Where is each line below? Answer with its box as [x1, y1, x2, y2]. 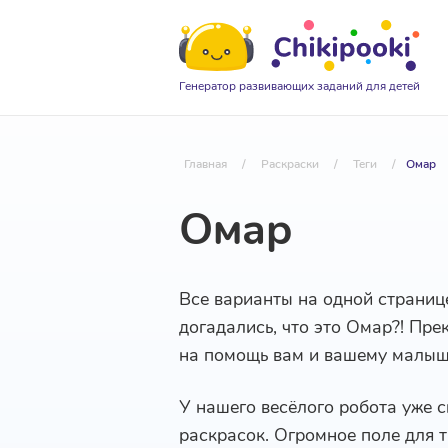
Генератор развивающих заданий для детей [178, 78, 420, 94]
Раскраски [260, 156, 319, 172]
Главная [183, 156, 227, 172]
